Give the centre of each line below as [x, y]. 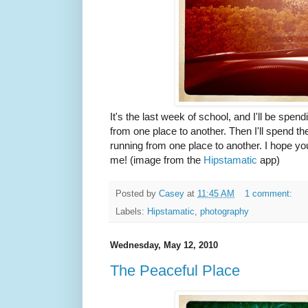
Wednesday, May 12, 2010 [164, 245]
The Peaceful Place [175, 270]
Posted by [137, 194]
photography [224, 212]
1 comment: [269, 194]
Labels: [131, 212]
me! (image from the [157, 159]
